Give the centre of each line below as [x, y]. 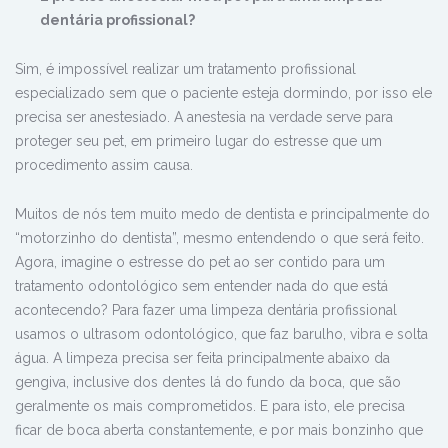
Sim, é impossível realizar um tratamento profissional [185, 69]
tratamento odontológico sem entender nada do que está [201, 286]
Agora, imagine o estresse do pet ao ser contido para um [200, 262]
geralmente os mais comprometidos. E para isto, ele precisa [210, 406]
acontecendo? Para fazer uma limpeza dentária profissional [206, 310]
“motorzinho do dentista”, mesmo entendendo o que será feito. [219, 238]
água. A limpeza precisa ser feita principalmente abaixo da [202, 358]
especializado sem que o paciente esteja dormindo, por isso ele [223, 93]
